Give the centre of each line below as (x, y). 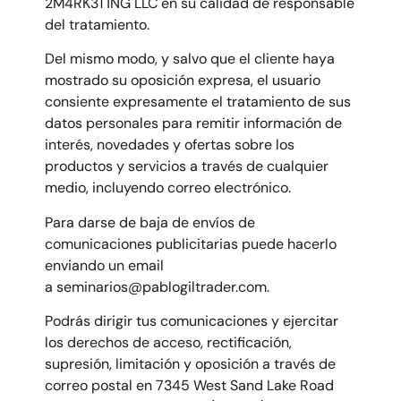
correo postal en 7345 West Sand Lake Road (189, 386)
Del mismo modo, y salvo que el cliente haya (190, 59)
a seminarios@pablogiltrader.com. (157, 286)
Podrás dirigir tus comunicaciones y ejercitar (192, 321)
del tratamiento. (97, 24)
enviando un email (104, 265)
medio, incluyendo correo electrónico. (168, 188)
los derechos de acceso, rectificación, (168, 343)
